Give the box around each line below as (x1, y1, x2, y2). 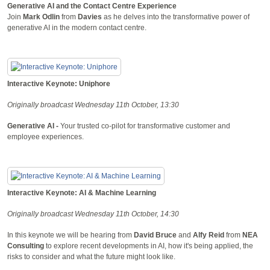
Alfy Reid (193, 230, 226, 239)
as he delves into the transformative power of (102, 12, 250, 21)
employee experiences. (7, 132, 84, 141)
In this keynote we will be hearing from (7, 230, 134, 239)
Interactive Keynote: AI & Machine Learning (7, 188, 156, 197)
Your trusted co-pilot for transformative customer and (60, 121, 230, 130)
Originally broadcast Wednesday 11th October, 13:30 (7, 100, 179, 109)
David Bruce (134, 230, 177, 239)
